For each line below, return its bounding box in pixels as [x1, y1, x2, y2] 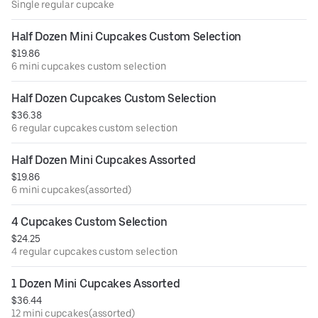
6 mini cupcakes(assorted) [11, 184, 131, 196]
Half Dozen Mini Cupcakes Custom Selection [11, 30, 241, 44]
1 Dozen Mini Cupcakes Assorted [11, 277, 180, 291]
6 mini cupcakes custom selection [11, 60, 166, 72]
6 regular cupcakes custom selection [11, 122, 178, 134]
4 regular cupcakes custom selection [11, 246, 178, 258]
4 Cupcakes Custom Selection [11, 215, 168, 229]
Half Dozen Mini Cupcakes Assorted [11, 153, 196, 168]
